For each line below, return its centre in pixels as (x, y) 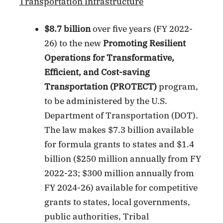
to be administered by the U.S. (106, 101)
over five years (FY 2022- (142, 29)
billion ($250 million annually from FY (123, 159)
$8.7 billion (68, 29)
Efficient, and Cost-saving (97, 72)
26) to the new (74, 43)
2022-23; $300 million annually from (119, 173)
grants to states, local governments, (117, 202)
